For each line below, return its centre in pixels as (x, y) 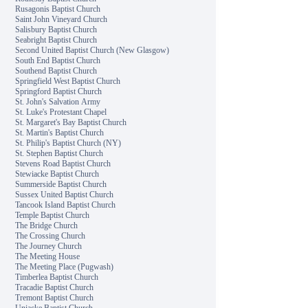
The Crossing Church (51, 236)
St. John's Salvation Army (58, 102)
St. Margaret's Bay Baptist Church (71, 122)
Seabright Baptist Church (56, 40)
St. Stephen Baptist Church (59, 153)
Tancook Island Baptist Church (66, 205)
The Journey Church (49, 246)
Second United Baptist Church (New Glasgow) (92, 50)
